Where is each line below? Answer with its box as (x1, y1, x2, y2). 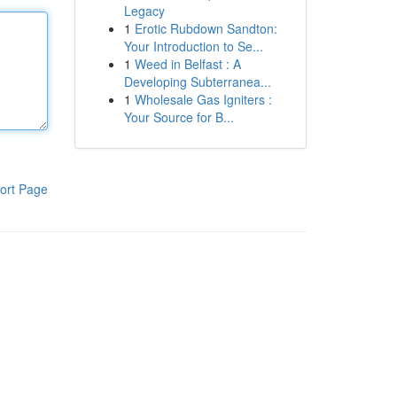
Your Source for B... (123, 108, 234, 126)
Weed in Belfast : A (134, 55, 241, 73)
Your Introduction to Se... (123, 37, 263, 55)
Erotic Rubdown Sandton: (134, 19, 277, 37)
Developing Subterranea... (123, 73, 271, 90)
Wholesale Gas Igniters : (134, 90, 272, 108)
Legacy (123, 2, 165, 19)
